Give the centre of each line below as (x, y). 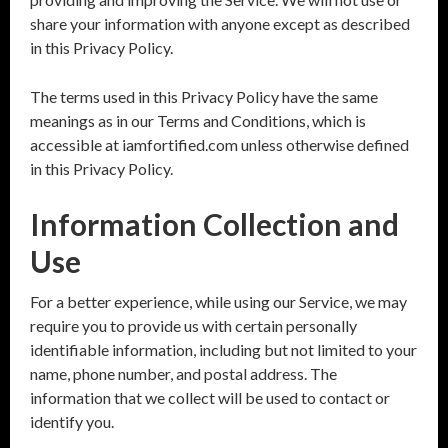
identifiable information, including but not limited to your (223, 349)
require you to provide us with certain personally (193, 325)
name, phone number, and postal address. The (183, 373)
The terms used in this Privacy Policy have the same (204, 96)
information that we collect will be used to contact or (210, 397)
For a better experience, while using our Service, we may (218, 301)
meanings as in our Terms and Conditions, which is (198, 120)
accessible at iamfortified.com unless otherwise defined (219, 144)
